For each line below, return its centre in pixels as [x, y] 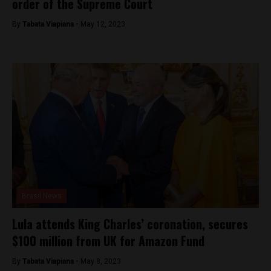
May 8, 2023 [101, 261]
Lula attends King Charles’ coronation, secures [130, 224]
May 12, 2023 [103, 24]
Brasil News [42, 196]
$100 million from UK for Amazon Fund [108, 241]
